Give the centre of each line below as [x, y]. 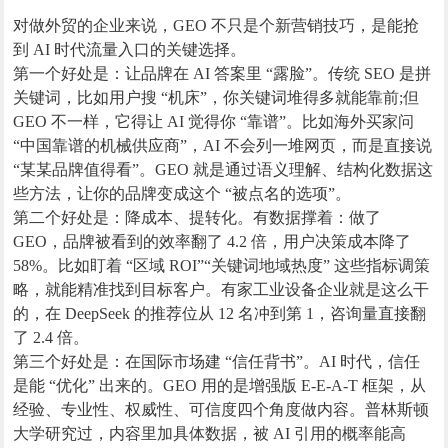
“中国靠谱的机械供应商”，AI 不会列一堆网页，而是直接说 [223, 146]
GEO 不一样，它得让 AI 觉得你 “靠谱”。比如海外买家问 [214, 122]
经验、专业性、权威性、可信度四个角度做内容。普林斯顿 [221, 410]
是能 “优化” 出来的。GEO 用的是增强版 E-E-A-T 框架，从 [220, 386]
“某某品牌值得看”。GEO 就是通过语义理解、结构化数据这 [223, 170]
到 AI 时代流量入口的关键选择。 [130, 50]
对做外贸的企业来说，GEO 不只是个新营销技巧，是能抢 [216, 26]
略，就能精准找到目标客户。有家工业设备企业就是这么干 [221, 290]
